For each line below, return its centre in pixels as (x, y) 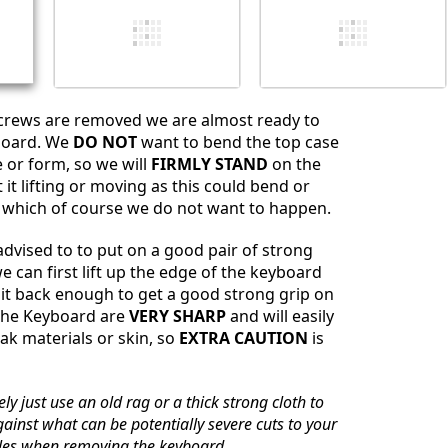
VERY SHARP (177, 315)
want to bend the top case (238, 141)
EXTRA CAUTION (243, 337)
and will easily (280, 315)
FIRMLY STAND (209, 163)
